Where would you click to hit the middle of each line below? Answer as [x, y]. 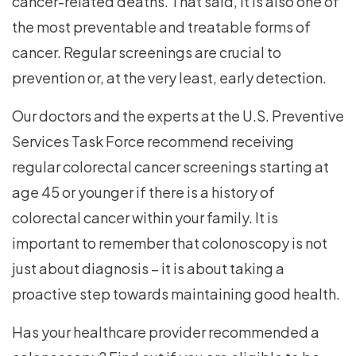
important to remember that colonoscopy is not [170, 243]
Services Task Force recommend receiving [153, 141]
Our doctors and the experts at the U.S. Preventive [178, 116]
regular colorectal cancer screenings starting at [170, 167]
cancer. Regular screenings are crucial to [147, 52]
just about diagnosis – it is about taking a [148, 269]
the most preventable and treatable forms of [161, 27]
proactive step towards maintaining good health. [176, 294]
